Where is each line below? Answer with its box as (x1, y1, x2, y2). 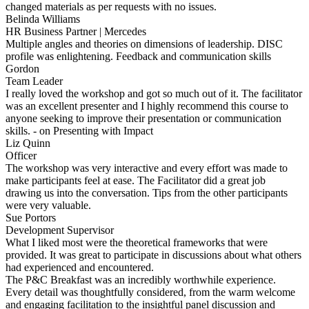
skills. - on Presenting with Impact (6, 124, 153, 137)
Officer (6, 149, 37, 161)
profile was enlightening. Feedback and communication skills (6, 50, 271, 62)
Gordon (6, 62, 39, 74)
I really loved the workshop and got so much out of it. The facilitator (6, 87, 302, 99)
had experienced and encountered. (6, 261, 154, 273)
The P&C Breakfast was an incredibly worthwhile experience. (6, 273, 276, 286)
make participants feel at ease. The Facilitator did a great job (6, 174, 266, 186)
